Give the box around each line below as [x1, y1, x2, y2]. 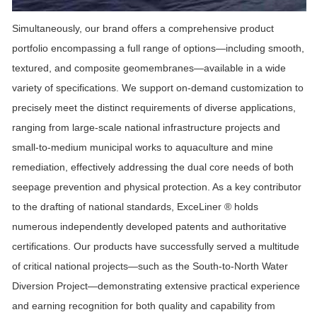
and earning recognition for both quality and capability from [12, 300, 275, 312]
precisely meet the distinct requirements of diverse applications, [12, 102, 296, 114]
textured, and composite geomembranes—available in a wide [12, 62, 286, 74]
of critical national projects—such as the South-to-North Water [12, 260, 288, 272]
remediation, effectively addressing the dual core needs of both [12, 161, 294, 173]
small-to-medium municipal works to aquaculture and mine [12, 142, 273, 154]
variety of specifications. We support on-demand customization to [12, 82, 304, 94]
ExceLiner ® [177, 201, 231, 213]
